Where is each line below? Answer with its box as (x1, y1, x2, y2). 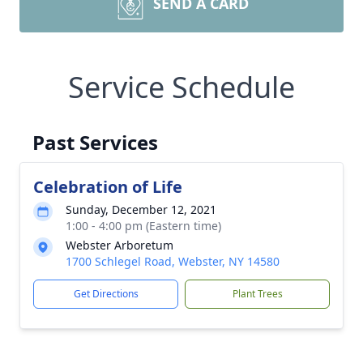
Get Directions (73, 287, 139, 301)
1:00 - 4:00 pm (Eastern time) (66, 218, 221, 233)
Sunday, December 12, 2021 (66, 202, 216, 217)
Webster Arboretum (66, 237, 173, 253)
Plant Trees (232, 287, 283, 301)
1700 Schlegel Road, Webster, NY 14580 (66, 254, 280, 269)
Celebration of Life (33, 176, 182, 198)
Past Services (32, 129, 158, 156)
